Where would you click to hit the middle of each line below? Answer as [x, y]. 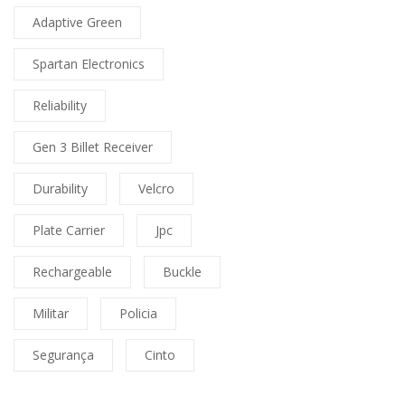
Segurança [63, 355]
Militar [51, 314]
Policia [138, 314]
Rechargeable [72, 272]
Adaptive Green [77, 23]
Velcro [156, 189]
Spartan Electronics [89, 64]
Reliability [60, 106]
